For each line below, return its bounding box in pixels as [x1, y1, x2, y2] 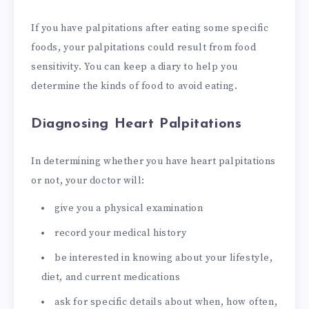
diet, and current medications [41, 271, 181, 284]
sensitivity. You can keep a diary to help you [31, 60, 239, 73]
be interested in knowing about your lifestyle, [54, 252, 273, 265]
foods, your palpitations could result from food [31, 41, 257, 54]
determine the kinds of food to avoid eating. [31, 79, 238, 92]
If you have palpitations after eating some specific [31, 21, 269, 34]
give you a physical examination [54, 202, 203, 215]
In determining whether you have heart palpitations [31, 154, 277, 168]
